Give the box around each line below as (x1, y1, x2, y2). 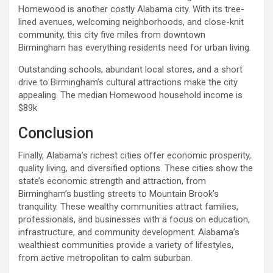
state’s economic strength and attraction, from (18, 175, 206, 187)
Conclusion (18, 124, 93, 143)
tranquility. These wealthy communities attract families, (18, 201, 238, 213)
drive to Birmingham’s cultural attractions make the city (18, 77, 238, 88)
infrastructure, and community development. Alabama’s (18, 227, 239, 238)
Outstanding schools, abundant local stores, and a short (18, 64, 243, 76)
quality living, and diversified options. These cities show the (18, 163, 253, 174)
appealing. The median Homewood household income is (18, 90, 243, 101)
